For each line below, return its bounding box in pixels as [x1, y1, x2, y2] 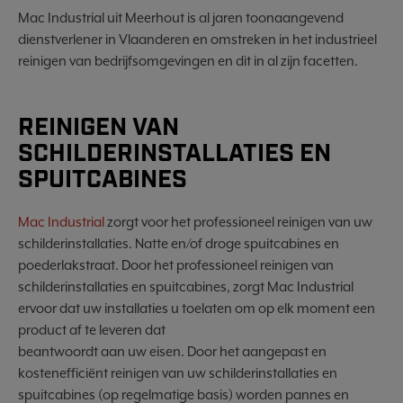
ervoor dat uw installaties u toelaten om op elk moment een [18, 300, 375, 316]
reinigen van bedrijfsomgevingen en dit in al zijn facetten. [18, 53, 358, 68]
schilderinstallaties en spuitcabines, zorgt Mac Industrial [18, 279, 354, 294]
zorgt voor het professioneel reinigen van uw [104, 214, 372, 229]
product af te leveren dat [18, 322, 166, 337]
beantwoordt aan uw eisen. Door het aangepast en [18, 344, 327, 359]
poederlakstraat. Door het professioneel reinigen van [18, 257, 334, 273]
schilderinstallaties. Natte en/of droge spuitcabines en [18, 236, 339, 251]
